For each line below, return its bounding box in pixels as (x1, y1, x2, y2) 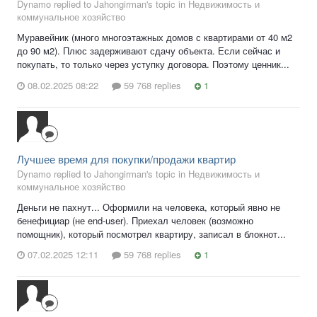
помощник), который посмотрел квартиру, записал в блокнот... (17, 226, 286, 241)
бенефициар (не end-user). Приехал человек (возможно (17, 213, 253, 227)
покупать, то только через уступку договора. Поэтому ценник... (17, 57, 289, 71)
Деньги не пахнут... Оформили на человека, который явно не (17, 200, 280, 214)
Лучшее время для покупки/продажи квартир (17, 151, 236, 166)
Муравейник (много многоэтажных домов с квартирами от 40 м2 (17, 30, 292, 45)
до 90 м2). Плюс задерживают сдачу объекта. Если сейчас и (17, 44, 280, 58)
